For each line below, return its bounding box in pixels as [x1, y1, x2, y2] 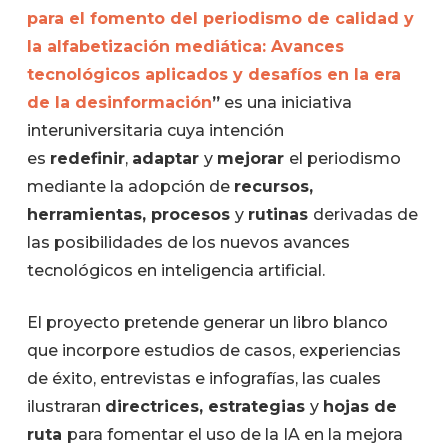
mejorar [216, 148, 289, 168]
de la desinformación [26, 92, 212, 112]
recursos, [233, 176, 313, 196]
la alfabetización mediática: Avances [26, 36, 344, 56]
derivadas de [312, 204, 418, 224]
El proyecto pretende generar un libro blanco [26, 312, 388, 332]
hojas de [322, 396, 397, 416]
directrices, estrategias [104, 396, 310, 416]
